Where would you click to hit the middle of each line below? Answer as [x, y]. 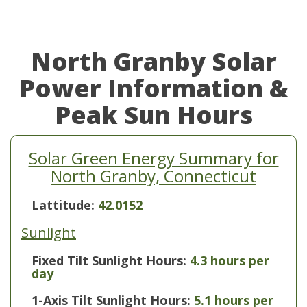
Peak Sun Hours [153, 115]
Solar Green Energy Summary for [153, 158]
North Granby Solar [153, 61]
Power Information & [153, 88]
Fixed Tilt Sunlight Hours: [109, 260]
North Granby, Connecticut [153, 176]
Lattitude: [65, 205]
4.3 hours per [230, 260]
